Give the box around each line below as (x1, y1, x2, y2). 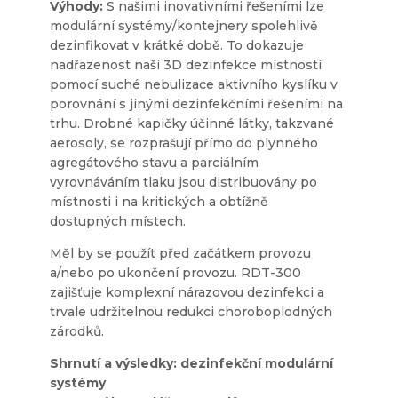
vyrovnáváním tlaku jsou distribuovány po (50, 173, 317, 190)
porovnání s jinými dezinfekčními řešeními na (50, 95, 343, 112)
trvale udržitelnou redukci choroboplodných (50, 303, 332, 320)
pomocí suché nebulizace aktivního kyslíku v (50, 76, 338, 92)
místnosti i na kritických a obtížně (50, 193, 268, 210)
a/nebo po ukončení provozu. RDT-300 (50, 264, 301, 281)
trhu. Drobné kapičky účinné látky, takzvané (50, 115, 334, 131)
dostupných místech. (50, 212, 186, 229)
